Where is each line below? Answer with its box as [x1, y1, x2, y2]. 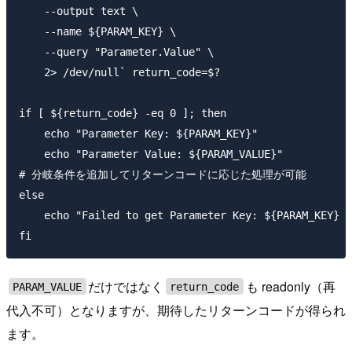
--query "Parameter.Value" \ [19, 45, 214, 58]
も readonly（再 [245, 277, 335, 295]
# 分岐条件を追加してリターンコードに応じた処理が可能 [19, 167, 306, 181]
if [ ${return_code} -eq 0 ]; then [19, 106, 226, 119]
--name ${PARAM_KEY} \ [19, 24, 176, 38]
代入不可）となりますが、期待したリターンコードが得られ [6, 300, 346, 319]
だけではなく [88, 277, 164, 295]
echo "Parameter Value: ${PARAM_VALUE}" [19, 147, 283, 160]
